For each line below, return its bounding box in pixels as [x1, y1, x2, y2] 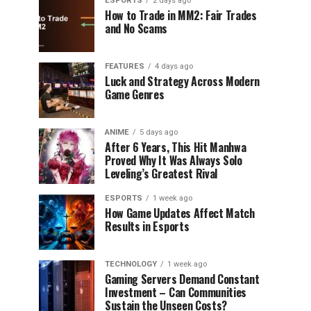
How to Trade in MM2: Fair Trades [105, 7, 257, 24]
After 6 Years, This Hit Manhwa [105, 139, 246, 155]
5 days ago [140, 128, 178, 137]
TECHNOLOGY [105, 260, 157, 269]
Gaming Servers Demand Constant [105, 271, 260, 287]
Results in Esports [105, 218, 190, 235]
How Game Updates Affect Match [105, 205, 255, 221]
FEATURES [105, 62, 144, 71]
